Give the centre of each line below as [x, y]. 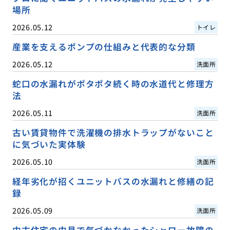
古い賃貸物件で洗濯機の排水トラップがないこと [113, 133]
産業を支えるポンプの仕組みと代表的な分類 [104, 47]
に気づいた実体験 [49, 145]
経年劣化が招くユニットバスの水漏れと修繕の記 [113, 181]
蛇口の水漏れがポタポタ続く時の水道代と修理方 [113, 84]
